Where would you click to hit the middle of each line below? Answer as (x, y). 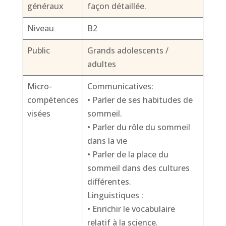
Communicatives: (120, 86)
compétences (53, 100)
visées (39, 114)
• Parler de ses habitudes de (140, 100)
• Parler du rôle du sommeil (138, 127)
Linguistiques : (115, 195)
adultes (101, 64)
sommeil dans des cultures (138, 168)
